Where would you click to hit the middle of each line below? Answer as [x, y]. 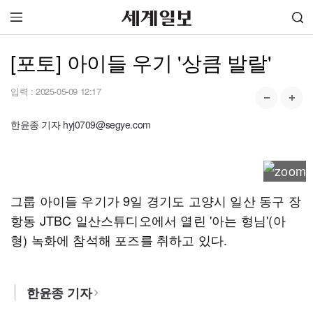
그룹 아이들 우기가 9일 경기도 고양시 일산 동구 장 [156, 201]
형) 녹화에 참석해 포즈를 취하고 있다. [119, 240]
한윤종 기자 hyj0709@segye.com [81, 124]
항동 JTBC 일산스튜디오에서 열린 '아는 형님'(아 [148, 220]
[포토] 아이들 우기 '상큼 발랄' [141, 62]
